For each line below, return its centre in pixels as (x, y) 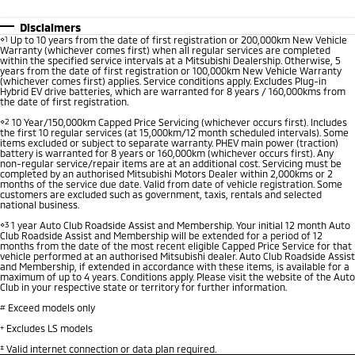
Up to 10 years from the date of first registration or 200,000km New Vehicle (177, 39)
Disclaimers (50, 27)
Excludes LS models (48, 328)
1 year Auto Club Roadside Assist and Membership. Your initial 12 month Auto (179, 225)
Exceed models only (50, 307)
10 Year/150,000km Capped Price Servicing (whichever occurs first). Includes (178, 122)
